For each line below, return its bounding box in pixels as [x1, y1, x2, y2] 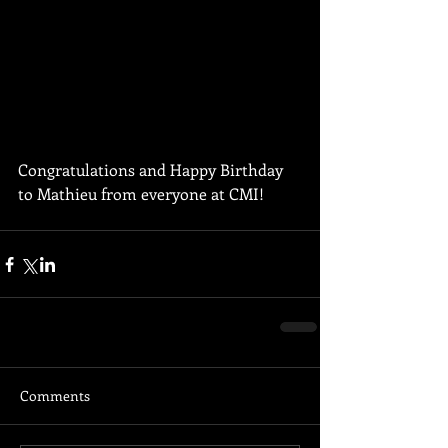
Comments [20, 386, 90, 406]
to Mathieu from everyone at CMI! [18, 183, 264, 205]
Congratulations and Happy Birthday [18, 159, 287, 181]
